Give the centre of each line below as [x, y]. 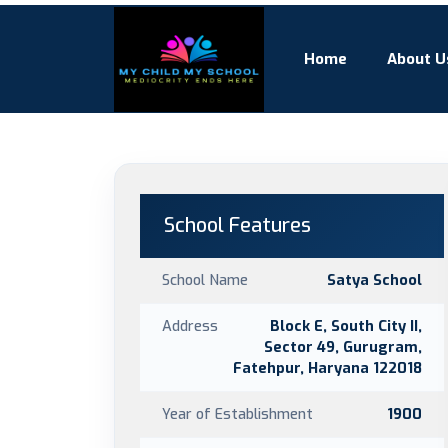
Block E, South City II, [346, 326]
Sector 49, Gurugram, [343, 347]
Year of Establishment [237, 414]
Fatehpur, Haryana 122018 [327, 368]
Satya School [374, 280]
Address [190, 326]
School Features [237, 225]
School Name [205, 280]
